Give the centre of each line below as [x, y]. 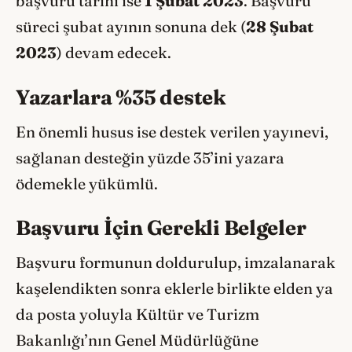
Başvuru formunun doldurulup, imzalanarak [176, 263]
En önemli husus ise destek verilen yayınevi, [172, 132]
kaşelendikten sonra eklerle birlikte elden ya [174, 289]
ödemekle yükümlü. [87, 183]
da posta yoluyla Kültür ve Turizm [137, 315]
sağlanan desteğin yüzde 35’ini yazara [150, 158]
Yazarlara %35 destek [121, 97]
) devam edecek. [114, 53]
